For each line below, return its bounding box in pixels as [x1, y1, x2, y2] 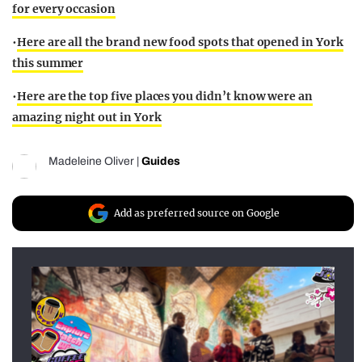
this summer [12, 56, 84, 71]
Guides [141, 155, 180, 168]
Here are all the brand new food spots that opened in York [16, 35, 343, 50]
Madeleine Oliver [48, 155, 134, 168]
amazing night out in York [12, 110, 162, 125]
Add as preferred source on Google [114, 207, 280, 220]
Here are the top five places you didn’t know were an [16, 89, 314, 104]
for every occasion [12, 2, 116, 17]
